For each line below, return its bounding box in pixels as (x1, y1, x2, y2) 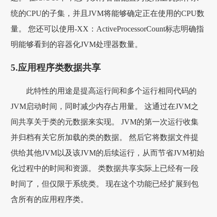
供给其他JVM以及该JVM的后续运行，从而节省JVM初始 (11, 148, 205, 157)
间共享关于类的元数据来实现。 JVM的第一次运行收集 (11, 117, 199, 126)
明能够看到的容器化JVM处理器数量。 (11, 40, 143, 49)
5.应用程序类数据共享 (11, 62, 101, 73)
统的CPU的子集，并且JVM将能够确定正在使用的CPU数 (11, 9, 205, 18)
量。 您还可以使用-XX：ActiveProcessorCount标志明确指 (11, 25, 204, 33)
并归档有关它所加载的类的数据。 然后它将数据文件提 (11, 133, 199, 141)
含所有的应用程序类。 (11, 195, 89, 203)
